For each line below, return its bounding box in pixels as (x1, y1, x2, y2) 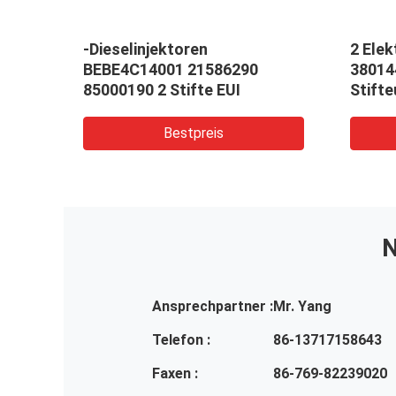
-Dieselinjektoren (83, 40, 208, 59)
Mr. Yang (273, 298, 331, 316)
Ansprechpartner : (152, 298, 273, 316)
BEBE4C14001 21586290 (83, 60, 258, 80)
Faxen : (152, 365, 198, 383)
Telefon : (152, 331, 210, 349)
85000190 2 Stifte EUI (83, 80, 240, 100)
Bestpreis (164, 125, 224, 142)
